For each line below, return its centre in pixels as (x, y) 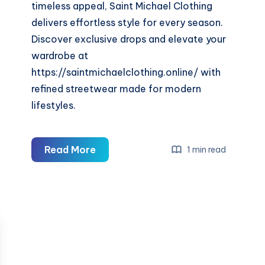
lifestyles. (54, 106)
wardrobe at (60, 56)
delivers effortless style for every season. (127, 23)
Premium (116, 216)
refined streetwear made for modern (117, 89)
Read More (70, 150)
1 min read (206, 149)
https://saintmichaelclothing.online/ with (126, 72)
